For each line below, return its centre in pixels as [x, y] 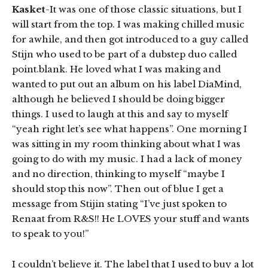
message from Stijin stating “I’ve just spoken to [119, 203]
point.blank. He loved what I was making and [116, 69]
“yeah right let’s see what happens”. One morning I [130, 129]
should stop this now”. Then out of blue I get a [118, 188]
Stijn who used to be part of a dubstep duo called [124, 54]
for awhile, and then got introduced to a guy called [130, 39]
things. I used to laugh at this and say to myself [120, 114]
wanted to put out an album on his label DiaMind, [127, 84]
